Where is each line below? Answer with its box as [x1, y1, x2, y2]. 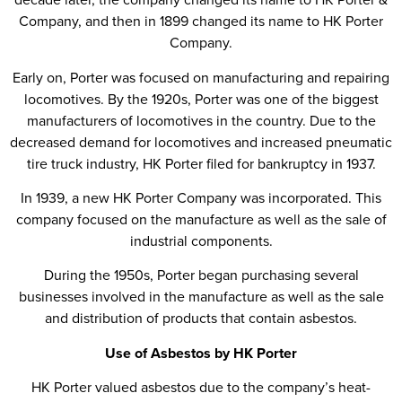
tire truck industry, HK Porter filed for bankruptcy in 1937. [26, 153, 376, 174]
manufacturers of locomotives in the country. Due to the [26, 109, 376, 131]
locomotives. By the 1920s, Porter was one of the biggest [23, 88, 379, 109]
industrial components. [129, 230, 273, 251]
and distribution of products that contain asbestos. [45, 308, 357, 329]
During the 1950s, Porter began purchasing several [43, 265, 359, 286]
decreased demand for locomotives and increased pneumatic [10, 131, 392, 153]
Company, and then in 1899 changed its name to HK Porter [19, 11, 383, 32]
